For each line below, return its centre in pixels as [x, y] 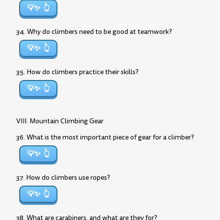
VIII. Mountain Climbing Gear [60, 121]
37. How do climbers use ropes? [63, 178]
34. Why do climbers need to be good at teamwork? [94, 32]
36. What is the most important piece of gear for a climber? [105, 137]
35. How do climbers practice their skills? [77, 72]
